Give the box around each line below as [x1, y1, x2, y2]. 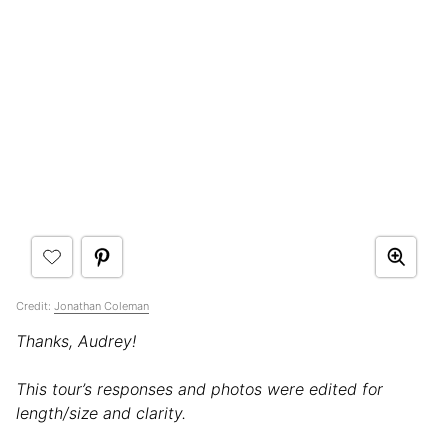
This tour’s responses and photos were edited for [16, 378, 383, 399]
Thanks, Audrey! [16, 330, 136, 351]
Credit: [16, 298, 54, 313]
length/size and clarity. [16, 402, 186, 423]
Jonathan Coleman [54, 298, 149, 313]
